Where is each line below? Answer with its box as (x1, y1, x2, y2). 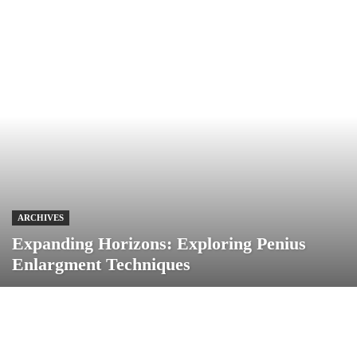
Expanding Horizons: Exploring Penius (12, 233, 306, 254)
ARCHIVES (18, 213, 64, 223)
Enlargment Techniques (12, 254, 190, 275)
